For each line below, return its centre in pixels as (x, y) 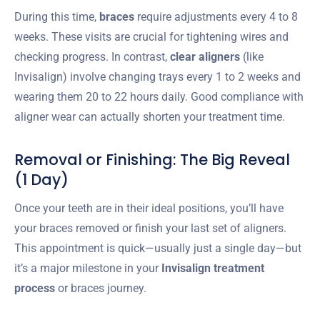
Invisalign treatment (213, 268)
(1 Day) (41, 179)
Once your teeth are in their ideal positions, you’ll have (149, 208)
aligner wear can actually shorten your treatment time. (150, 116)
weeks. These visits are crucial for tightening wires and (151, 36)
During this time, (57, 16)
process (35, 288)
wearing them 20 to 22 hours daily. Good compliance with (159, 96)
